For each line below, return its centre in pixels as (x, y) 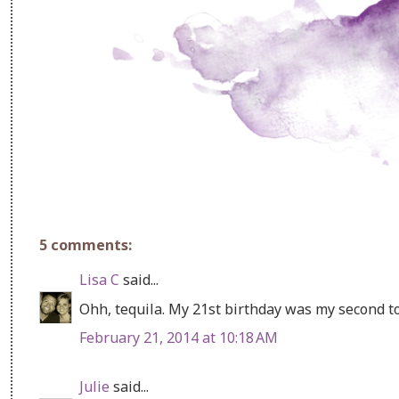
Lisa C (99, 279)
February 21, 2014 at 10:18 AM (179, 337)
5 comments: (85, 244)
